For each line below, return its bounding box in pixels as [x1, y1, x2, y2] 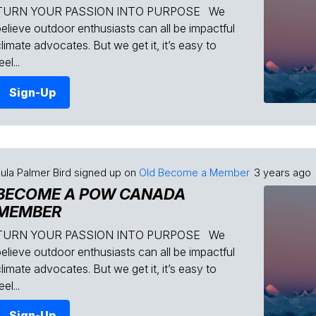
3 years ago [254, 166, 311, 178]
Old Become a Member [139, 166, 250, 178]
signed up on [71, 166, 139, 178]
